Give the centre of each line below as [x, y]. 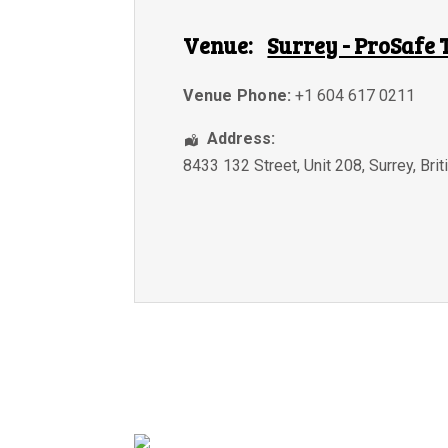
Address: [241, 139]
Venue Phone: [237, 96]
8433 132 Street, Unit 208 [273, 166]
